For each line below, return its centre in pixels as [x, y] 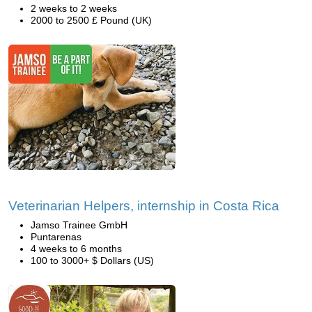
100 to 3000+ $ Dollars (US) [92, 260]
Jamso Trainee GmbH [79, 225]
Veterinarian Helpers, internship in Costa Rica [144, 206]
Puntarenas [56, 237]
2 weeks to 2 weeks [74, 8]
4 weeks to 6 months [76, 249]
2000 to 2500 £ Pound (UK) [91, 20]
